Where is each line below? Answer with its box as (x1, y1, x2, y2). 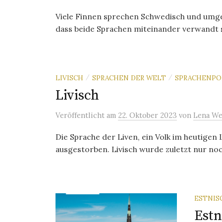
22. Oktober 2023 (118, 110, 177, 120)
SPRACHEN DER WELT (92, 73, 166, 82)
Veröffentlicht (55, 110, 107, 120)
